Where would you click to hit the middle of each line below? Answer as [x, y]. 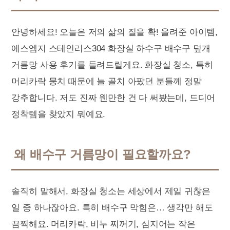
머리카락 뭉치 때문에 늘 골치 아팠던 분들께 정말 [107, 81]
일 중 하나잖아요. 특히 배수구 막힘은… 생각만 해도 [112, 208]
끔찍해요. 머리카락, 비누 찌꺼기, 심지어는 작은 [103, 224]
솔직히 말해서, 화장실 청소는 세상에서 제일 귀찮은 [111, 191]
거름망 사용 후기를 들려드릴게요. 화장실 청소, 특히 [112, 65]
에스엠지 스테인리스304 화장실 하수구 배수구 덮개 [111, 49]
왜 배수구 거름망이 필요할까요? [102, 154]
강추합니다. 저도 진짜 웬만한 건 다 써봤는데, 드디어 [113, 98]
